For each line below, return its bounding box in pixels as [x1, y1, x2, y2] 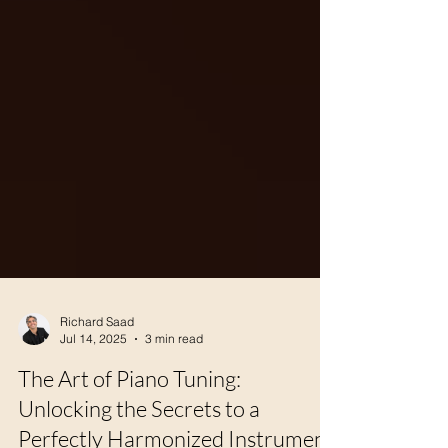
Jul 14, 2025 [60, 403, 127, 418]
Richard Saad [60, 386, 134, 401]
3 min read [145, 403, 203, 418]
